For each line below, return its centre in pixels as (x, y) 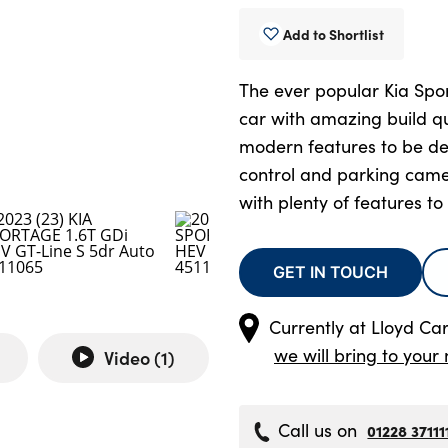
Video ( (132, 357)
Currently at (320, 326)
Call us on (318, 429)
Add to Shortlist (333, 34)
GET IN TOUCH (330, 272)
